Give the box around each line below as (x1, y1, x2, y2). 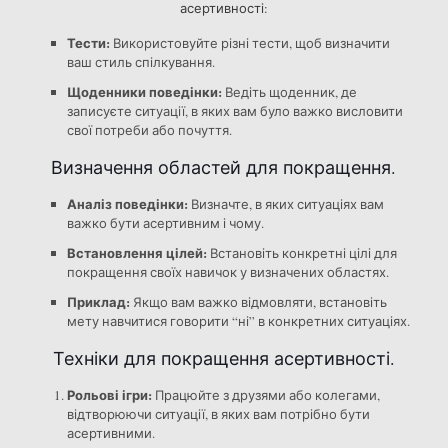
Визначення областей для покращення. (51, 155, 397, 180)
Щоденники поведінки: (66, 82, 222, 102)
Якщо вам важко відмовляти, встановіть (129, 293, 387, 312)
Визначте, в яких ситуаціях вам (187, 195, 384, 214)
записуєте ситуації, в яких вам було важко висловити (66, 102, 403, 121)
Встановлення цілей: (66, 243, 207, 263)
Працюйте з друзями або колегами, (151, 386, 380, 405)
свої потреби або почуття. (66, 121, 232, 140)
